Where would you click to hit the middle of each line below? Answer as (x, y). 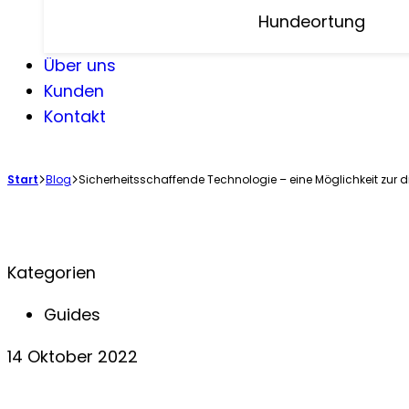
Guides (72, 315)
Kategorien (52, 273)
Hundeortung (311, 21)
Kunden (74, 90)
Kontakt (75, 116)
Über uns (80, 65)
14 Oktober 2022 (73, 356)
